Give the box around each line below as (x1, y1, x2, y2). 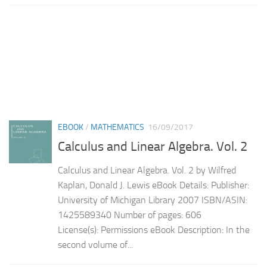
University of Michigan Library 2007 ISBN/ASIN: (58, 194, 247, 206)
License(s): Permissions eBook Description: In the (58, 223, 250, 235)
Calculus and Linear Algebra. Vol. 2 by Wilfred (58, 164, 236, 176)
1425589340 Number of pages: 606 (58, 209, 201, 221)
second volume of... (58, 238, 133, 250)
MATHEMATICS (91, 122, 144, 132)
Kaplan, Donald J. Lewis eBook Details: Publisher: (58, 179, 249, 191)
